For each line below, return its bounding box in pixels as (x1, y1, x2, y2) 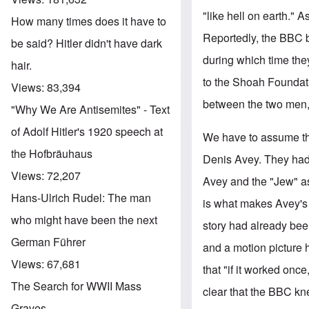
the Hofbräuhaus (11, 145, 92, 161)
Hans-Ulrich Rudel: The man (11, 189, 151, 206)
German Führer (11, 233, 86, 250)
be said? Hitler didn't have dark (11, 34, 162, 51)
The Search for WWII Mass (11, 277, 141, 294)
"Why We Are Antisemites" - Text (11, 101, 170, 117)
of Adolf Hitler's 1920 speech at (11, 123, 163, 139)
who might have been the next (11, 211, 157, 228)
